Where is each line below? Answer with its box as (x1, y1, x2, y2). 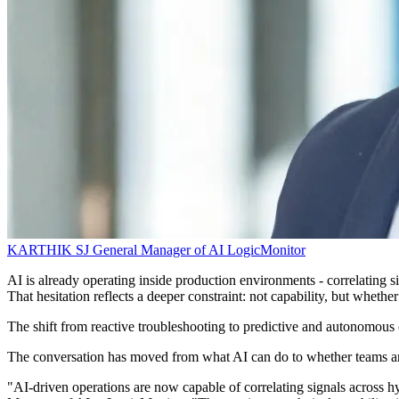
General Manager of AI (93, 242, 224, 258)
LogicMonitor (227, 242, 305, 258)
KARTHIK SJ (7, 242, 93, 258)
